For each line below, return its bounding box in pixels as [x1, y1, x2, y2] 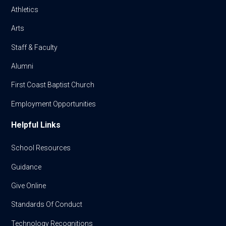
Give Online [11, 181, 46, 190]
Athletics [11, 5, 39, 14]
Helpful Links [11, 120, 61, 130]
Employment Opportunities [11, 99, 96, 108]
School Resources [11, 144, 71, 152]
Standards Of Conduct [11, 200, 83, 209]
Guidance [11, 162, 42, 171]
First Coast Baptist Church [11, 81, 95, 89]
